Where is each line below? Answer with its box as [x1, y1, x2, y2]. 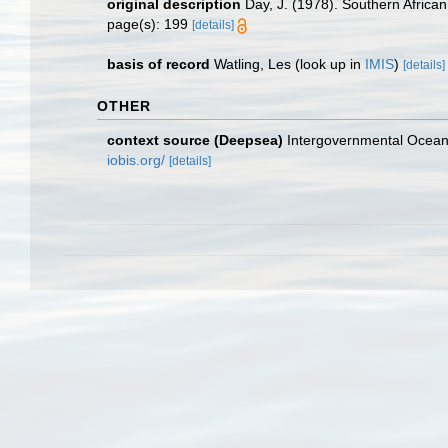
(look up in [291, 56, 365, 72]
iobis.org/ [107, 152, 165, 168]
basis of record [107, 56, 210, 72]
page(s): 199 [107, 16, 192, 32]
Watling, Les [214, 56, 291, 72]
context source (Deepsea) [107, 132, 283, 148]
